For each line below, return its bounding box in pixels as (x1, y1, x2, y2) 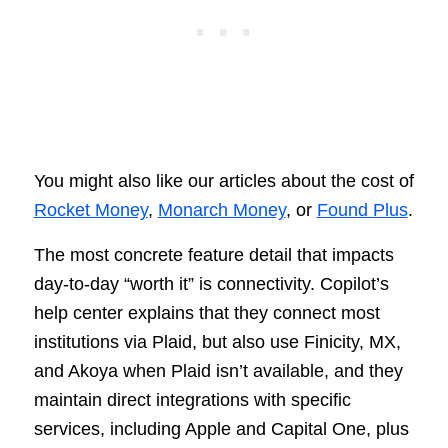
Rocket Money (33, 200, 148, 221)
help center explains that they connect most (33, 302, 380, 323)
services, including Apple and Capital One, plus (33, 418, 409, 439)
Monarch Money (157, 200, 286, 221)
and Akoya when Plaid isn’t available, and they (33, 360, 403, 381)
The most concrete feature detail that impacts (33, 244, 394, 265)
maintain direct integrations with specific (33, 389, 351, 410)
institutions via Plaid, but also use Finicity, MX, (33, 331, 401, 352)
